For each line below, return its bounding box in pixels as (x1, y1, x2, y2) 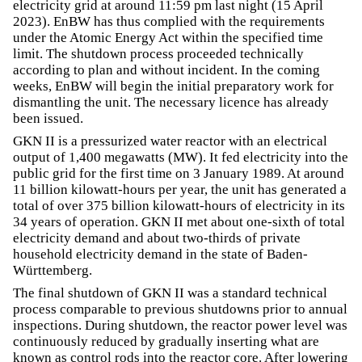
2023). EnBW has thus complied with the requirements (13, 13, 325, 29)
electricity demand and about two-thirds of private (13, 229, 301, 246)
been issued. (13, 110, 83, 126)
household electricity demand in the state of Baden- (13, 246, 308, 262)
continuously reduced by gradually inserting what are (13, 333, 319, 349)
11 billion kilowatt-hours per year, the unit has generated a (13, 181, 347, 197)
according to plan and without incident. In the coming (13, 61, 320, 78)
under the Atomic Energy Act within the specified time (13, 29, 323, 45)
